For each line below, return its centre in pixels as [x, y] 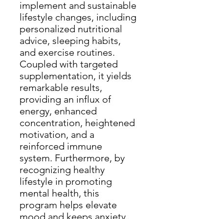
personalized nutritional [71, 29]
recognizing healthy [62, 170]
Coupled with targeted [69, 64]
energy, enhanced [58, 111]
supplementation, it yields [76, 76]
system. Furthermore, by [72, 158]
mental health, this [59, 193]
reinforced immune [61, 146]
